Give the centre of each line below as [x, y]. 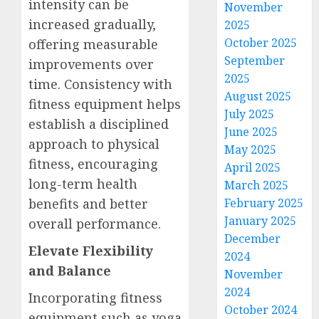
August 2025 [258, 96]
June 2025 [251, 132]
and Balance [70, 271]
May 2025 [251, 150]
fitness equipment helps [105, 104]
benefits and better [88, 204]
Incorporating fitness [95, 298]
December [253, 239]
